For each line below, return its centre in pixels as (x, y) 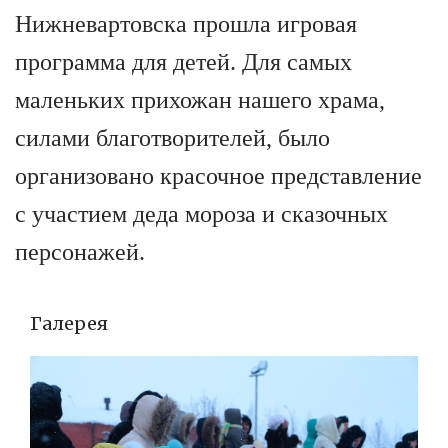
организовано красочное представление (218, 176)
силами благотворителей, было (172, 138)
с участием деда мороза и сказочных (201, 214)
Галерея (69, 324)
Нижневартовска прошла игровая (186, 24)
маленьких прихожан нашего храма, (200, 100)
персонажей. (80, 252)
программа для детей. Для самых (183, 62)
